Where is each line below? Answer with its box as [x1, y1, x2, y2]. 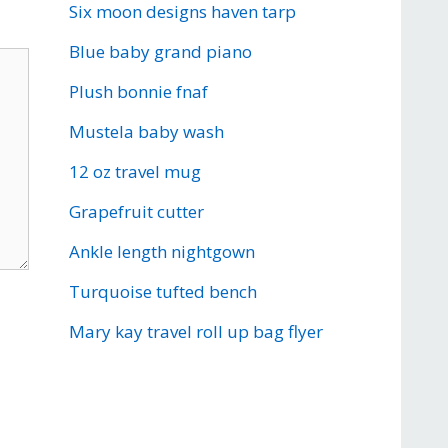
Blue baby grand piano [68, 40, 252, 63]
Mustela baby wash [68, 120, 224, 143]
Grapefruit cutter [68, 200, 204, 223]
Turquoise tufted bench [68, 280, 257, 303]
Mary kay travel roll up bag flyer [68, 320, 323, 343]
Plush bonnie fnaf [68, 80, 208, 103]
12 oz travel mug [68, 160, 201, 183]
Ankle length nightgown [68, 240, 255, 263]
